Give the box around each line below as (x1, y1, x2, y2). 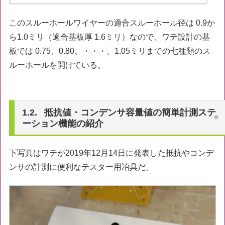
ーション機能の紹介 (22, 118, 104, 129)
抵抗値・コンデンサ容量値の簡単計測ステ (44, 107, 216, 118)
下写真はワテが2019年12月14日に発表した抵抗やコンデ (9, 148, 214, 157)
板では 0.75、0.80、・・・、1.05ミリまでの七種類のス (9, 46, 211, 55)
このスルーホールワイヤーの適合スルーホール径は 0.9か (9, 18, 215, 27)
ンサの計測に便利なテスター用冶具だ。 (9, 162, 154, 171)
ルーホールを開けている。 (9, 60, 106, 69)
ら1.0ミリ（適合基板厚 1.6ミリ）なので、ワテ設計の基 (9, 32, 210, 41)
